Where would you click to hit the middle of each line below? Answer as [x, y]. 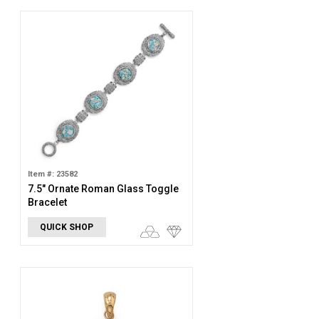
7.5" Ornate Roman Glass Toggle [103, 189]
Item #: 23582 [52, 174]
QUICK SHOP [67, 227]
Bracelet [47, 202]
